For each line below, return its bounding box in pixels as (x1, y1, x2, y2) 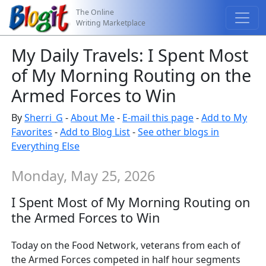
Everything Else (11, 140, 80, 153)
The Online (76, 7, 115, 17)
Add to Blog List (60, 125, 131, 138)
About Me (71, 111, 115, 124)
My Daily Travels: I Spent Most (11, 43, 249, 66)
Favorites (11, 125, 53, 138)
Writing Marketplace (76, 17, 146, 28)
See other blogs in (138, 125, 220, 138)
